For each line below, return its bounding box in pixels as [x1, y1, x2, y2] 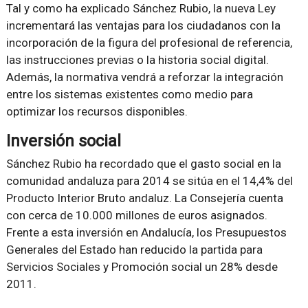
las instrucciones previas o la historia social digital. [5, 53, 269, 67]
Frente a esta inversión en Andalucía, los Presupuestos [5, 225, 287, 239]
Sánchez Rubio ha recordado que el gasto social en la [5, 157, 281, 170]
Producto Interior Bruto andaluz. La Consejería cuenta [5, 191, 283, 205]
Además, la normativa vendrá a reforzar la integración [5, 70, 283, 84]
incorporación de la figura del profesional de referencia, [5, 36, 292, 49]
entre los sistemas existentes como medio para [5, 87, 253, 101]
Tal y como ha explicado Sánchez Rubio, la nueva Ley [5, 1, 276, 15]
